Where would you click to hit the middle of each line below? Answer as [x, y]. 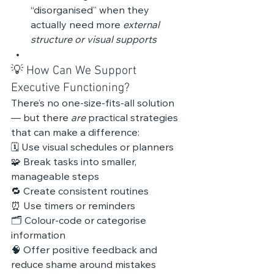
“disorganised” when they [91, 11]
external [143, 26]
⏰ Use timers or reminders [73, 207]
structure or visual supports [94, 40]
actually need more [77, 26]
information [38, 236]
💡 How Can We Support [75, 71]
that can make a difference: [75, 133]
